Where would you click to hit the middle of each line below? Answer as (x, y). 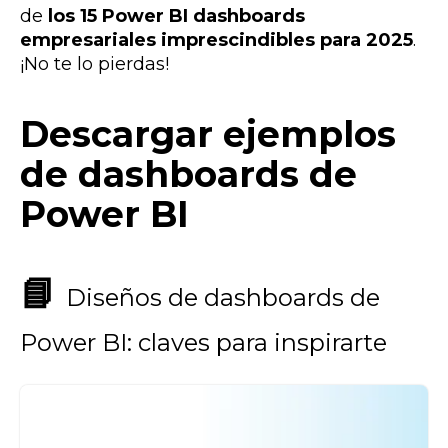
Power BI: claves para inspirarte (203, 342)
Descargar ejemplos (208, 134)
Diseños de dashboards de (223, 297)
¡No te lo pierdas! (94, 63)
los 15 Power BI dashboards (176, 15)
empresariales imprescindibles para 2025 (216, 39)
